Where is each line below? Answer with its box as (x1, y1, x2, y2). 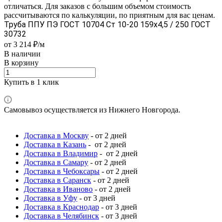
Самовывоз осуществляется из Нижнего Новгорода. (4, 105, 180, 114)
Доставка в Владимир (24, 149, 98, 158)
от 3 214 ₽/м (4, 40, 45, 49)
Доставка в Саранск (24, 175, 91, 184)
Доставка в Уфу (24, 193, 77, 202)
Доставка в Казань (24, 140, 86, 149)
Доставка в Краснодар (24, 202, 99, 211)
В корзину (4, 58, 39, 67)
